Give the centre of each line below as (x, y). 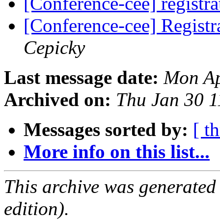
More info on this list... (117, 152)
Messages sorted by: (106, 130)
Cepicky (54, 48)
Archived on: (57, 100)
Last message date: (81, 78)
